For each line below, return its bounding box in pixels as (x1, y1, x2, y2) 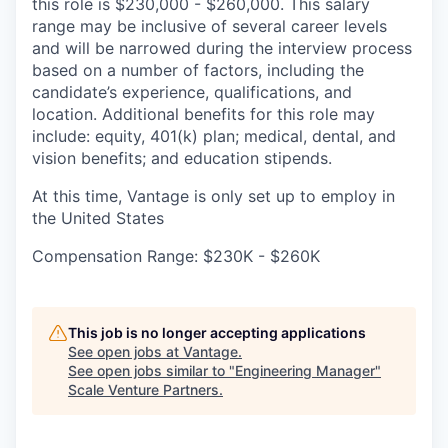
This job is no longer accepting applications (68, 323, 366, 341)
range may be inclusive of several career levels (32, 15, 387, 36)
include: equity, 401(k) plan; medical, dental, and (32, 125, 396, 146)
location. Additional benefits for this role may (32, 103, 375, 124)
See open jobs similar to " (68, 361, 235, 379)
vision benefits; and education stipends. (32, 147, 332, 168)
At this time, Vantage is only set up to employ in (32, 185, 395, 206)
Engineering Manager (235, 361, 375, 379)
